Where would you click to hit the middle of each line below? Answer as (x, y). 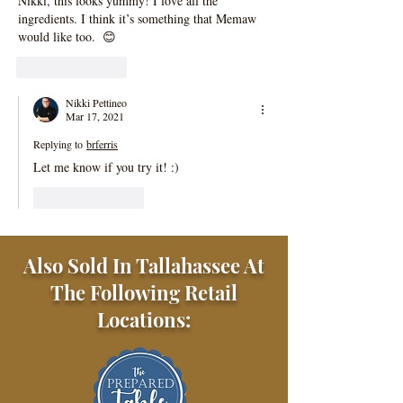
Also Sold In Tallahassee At (144, 266)
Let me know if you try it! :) (106, 167)
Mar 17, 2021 (95, 116)
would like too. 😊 (67, 37)
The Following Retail (144, 293)
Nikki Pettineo (96, 103)
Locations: (144, 320)
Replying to (58, 144)
